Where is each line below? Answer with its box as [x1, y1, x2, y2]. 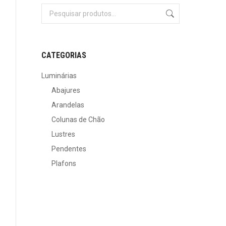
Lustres [51, 130, 75, 138]
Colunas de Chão [51, 116, 105, 124]
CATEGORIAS [41, 50, 86, 60]
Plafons [51, 159, 76, 167]
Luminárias [41, 72, 77, 80]
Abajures [51, 86, 80, 94]
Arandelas [51, 101, 84, 109]
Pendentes [51, 145, 86, 153]
